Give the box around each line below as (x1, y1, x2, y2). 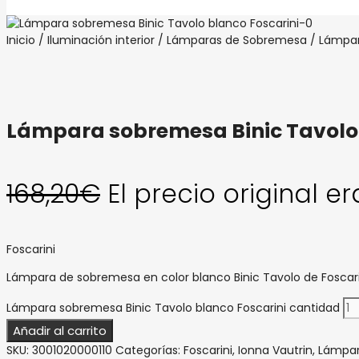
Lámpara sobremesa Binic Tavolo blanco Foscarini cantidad (6, 300, 340, 316)
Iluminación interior (47, 32, 155, 48)
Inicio (6, 32, 35, 48)
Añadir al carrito (13, 322, 107, 339)
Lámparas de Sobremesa (167, 32, 307, 48)
